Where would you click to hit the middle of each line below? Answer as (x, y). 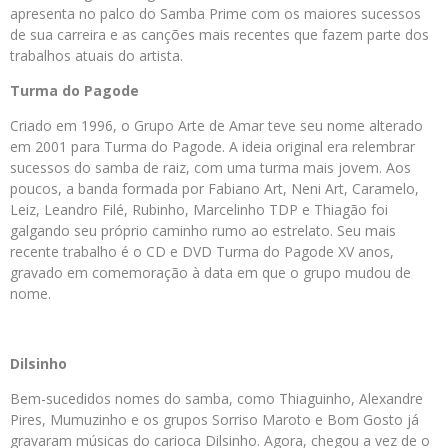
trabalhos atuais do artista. (96, 55)
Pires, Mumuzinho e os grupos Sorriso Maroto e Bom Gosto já (214, 419)
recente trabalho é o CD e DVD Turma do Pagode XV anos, (202, 251)
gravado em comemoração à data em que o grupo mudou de (210, 272)
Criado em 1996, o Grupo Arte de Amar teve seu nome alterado (216, 125)
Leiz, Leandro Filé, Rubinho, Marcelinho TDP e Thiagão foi (199, 209)
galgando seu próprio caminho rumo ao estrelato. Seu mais (203, 230)
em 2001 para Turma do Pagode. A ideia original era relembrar (212, 146)
